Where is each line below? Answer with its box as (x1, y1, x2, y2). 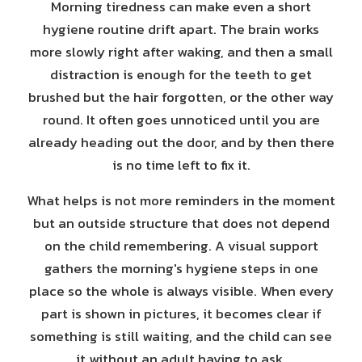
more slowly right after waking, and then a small (29, 41, 333, 62)
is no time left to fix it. (112, 154, 250, 175)
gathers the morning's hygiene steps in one (44, 258, 318, 279)
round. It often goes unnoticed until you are (42, 109, 320, 130)
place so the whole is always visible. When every (28, 280, 334, 301)
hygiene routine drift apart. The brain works (43, 19, 319, 40)
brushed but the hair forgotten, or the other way (28, 86, 334, 107)
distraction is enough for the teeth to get (50, 64, 312, 85)
